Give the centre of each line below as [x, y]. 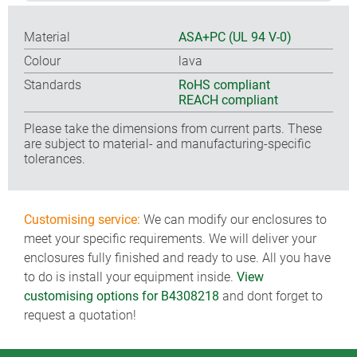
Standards [53, 84]
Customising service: [82, 220]
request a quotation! [80, 315]
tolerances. [55, 159]
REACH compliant [228, 100]
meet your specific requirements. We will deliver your [170, 239]
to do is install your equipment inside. [130, 277]
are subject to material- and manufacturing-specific [167, 143]
